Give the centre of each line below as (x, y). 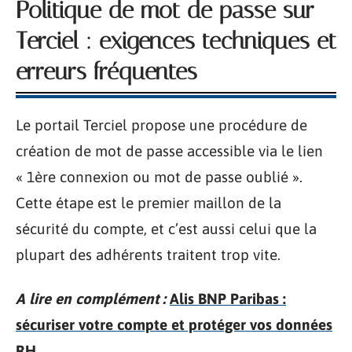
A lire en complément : (91, 298)
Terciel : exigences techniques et (176, 41)
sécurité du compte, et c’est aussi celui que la (166, 229)
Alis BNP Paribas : (228, 298)
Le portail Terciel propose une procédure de (161, 125)
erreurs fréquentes (106, 71)
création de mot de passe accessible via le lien (169, 151)
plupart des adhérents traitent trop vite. (148, 255)
